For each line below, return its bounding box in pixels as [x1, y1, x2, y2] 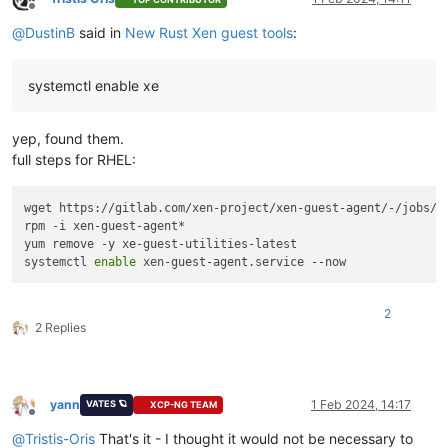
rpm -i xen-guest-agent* [24, 218, 186, 233]
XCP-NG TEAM [150, 399, 218, 411]
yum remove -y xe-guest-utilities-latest [24, 236, 298, 251]
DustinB [25, 24, 75, 42]
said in [75, 24, 125, 42]
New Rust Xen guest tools [125, 24, 293, 42]
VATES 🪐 [85, 397, 127, 409]
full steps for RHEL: [12, 151, 136, 169]
